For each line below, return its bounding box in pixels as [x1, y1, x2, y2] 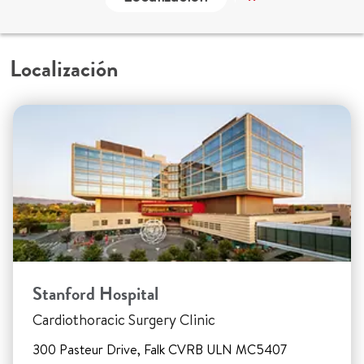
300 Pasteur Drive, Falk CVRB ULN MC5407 [32, 340, 287, 359]
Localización [10, 54, 119, 84]
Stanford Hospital [32, 282, 158, 306]
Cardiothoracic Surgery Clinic [32, 310, 215, 331]
